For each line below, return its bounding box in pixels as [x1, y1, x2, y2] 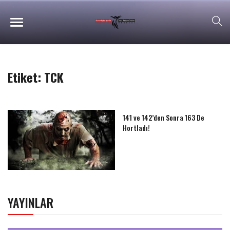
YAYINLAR [8, 193, 53, 212]
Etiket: [8, 68, 44, 86]
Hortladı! [123, 122, 150, 133]
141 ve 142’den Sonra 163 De [123, 112, 204, 123]
